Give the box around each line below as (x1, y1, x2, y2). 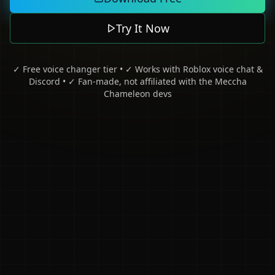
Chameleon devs (103, 87, 172, 99)
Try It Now (115, 20, 169, 36)
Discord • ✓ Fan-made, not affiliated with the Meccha (28, 75, 247, 87)
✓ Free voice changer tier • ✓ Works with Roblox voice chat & (12, 63, 263, 75)
